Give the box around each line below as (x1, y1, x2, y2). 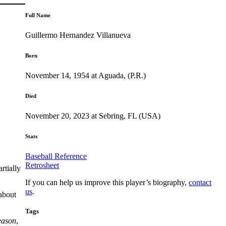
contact (189, 178, 212, 187)
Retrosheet (25, 160, 60, 169)
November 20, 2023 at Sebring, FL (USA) (25, 111, 161, 120)
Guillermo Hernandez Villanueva (25, 30, 131, 39)
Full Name (25, 12, 51, 18)
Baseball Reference (25, 151, 87, 160)
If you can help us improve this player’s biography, (25, 178, 189, 187)
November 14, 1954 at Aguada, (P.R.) (25, 71, 146, 80)
